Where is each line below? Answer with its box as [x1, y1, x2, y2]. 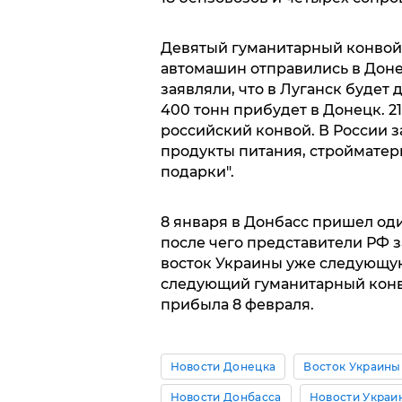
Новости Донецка [170, 359, 276, 373]
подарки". [160, 162, 234, 180]
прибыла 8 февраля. [160, 295, 314, 313]
